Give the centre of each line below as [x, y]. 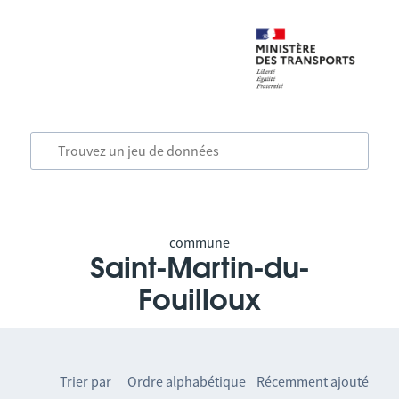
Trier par [86, 381]
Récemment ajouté [313, 381]
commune [199, 242]
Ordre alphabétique [187, 381]
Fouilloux [199, 301]
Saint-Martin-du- [199, 269]
